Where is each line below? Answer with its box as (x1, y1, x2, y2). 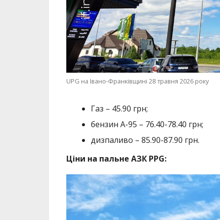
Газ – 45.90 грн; (90, 103, 148, 114)
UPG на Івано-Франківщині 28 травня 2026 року (66, 76, 209, 85)
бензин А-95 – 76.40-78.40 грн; (90, 118, 203, 130)
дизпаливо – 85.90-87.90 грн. (90, 134, 199, 145)
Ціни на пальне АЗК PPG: (66, 153, 168, 164)
